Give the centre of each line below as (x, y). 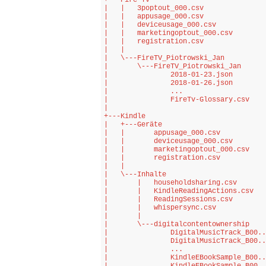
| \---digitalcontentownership (177, 224)
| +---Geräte (133, 125)
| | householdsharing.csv (170, 183)
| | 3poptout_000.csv (154, 8)
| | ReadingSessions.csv (168, 199)
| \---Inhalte (135, 175)
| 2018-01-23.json (168, 75)
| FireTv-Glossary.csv (177, 100)
